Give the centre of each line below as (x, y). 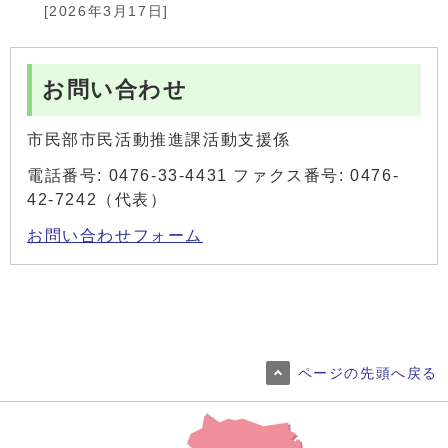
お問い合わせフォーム (115, 235)
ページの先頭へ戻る (367, 373)
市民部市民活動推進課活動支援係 (159, 139)
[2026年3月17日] (103, 11)
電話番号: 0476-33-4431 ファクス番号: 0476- (213, 175)
